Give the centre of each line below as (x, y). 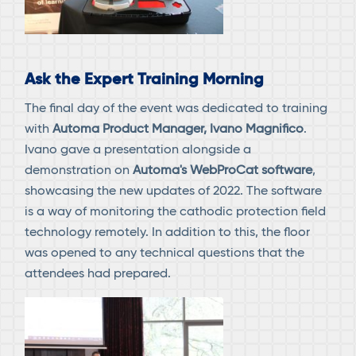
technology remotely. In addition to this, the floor (168, 232)
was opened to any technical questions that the (165, 253)
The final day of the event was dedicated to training (176, 108)
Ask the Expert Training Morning (145, 80)
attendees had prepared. (98, 274)
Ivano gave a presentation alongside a (138, 150)
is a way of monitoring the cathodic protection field (176, 212)
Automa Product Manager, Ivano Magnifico (177, 129)
